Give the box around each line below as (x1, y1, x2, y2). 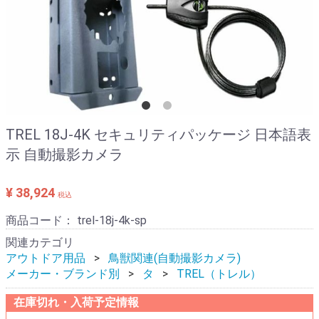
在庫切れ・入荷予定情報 (14, 296, 139, 309)
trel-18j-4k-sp (77, 214, 147, 227)
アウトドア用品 (6, 251, 85, 265)
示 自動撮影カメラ (6, 146, 123, 163)
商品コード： (6, 214, 77, 227)
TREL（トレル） (177, 267, 261, 281)
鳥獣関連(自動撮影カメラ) (108, 251, 241, 265)
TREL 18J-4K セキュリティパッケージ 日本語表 (6, 126, 311, 143)
